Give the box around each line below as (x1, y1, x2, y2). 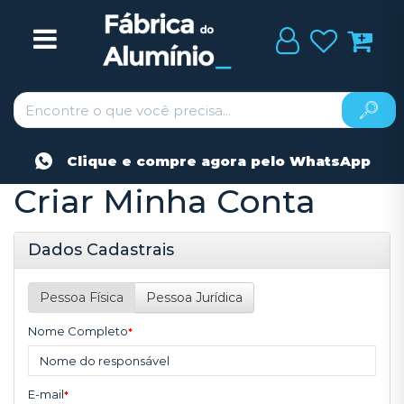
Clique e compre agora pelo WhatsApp (61, 152, 371, 170)
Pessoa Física (40, 289, 124, 306)
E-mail (28, 386, 64, 401)
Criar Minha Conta (14, 181, 316, 221)
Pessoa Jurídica (146, 289, 243, 306)
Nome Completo (28, 323, 128, 338)
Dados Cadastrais (28, 239, 174, 260)
